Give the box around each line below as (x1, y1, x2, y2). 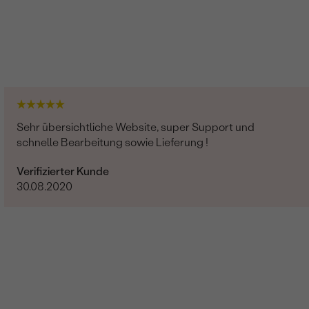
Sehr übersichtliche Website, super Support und (17, 120, 255, 134)
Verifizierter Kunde (17, 164, 110, 178)
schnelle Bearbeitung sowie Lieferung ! (17, 135, 209, 149)
